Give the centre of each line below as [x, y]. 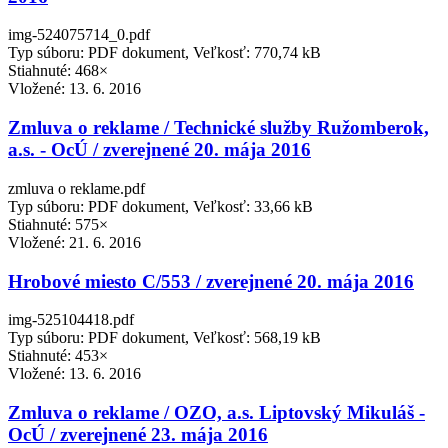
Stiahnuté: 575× [58, 224]
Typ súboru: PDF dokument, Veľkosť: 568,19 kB [164, 338]
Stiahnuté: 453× [58, 356]
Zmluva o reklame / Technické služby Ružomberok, [218, 128]
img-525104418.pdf [71, 320]
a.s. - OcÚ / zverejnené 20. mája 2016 [159, 150]
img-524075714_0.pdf [79, 35]
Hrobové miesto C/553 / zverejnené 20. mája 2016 [211, 281]
